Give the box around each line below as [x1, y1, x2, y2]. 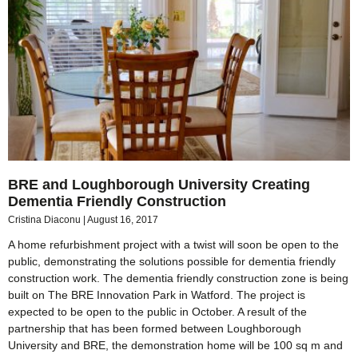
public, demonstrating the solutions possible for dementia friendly [8, 255, 336, 268]
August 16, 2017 [87, 214, 158, 226]
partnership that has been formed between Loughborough [8, 322, 301, 336]
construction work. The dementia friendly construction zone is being [8, 272, 348, 285]
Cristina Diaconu [8, 214, 83, 226]
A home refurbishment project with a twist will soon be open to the [8, 238, 339, 252]
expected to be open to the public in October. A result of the [8, 305, 307, 319]
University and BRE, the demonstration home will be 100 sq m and [8, 339, 343, 352]
